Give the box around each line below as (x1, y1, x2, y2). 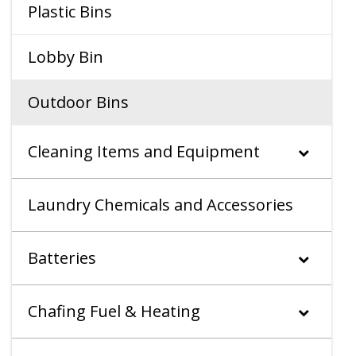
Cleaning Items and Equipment (28, 141, 260, 163)
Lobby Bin (28, 46, 103, 68)
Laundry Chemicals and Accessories (28, 194, 293, 216)
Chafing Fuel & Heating (28, 300, 200, 323)
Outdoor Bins (28, 91, 129, 114)
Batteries (28, 247, 96, 269)
